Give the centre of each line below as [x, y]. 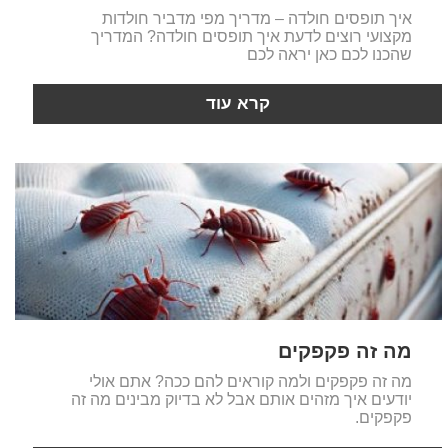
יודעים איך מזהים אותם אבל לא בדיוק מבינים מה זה [241, 400]
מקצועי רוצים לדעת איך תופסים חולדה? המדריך [251, 36]
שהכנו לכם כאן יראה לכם [329, 54]
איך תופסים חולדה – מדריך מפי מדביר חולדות [256, 18]
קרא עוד [237, 103]
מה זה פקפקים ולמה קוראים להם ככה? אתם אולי [250, 382]
